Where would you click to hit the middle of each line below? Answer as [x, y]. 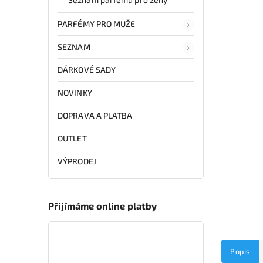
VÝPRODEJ [77, 161]
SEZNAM [74, 46]
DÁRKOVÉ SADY [87, 69]
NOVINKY [75, 92]
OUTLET [72, 138]
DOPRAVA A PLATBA [95, 115]
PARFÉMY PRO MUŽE [97, 23]
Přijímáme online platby [102, 206]
